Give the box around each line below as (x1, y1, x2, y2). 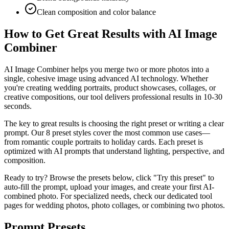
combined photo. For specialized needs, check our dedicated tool (4, 191, 212, 200)
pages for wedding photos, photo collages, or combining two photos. (4, 200, 225, 210)
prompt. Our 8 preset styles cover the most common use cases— (4, 128, 210, 137)
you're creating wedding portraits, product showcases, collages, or (4, 83, 216, 92)
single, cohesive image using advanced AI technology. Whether (4, 74, 208, 83)
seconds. (4, 101, 32, 110)
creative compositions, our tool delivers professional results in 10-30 (4, 92, 222, 101)
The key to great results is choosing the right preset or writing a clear (4, 119, 224, 128)
